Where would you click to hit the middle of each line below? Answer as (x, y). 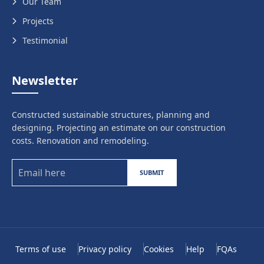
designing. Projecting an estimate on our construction (119, 128)
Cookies (159, 249)
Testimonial (45, 40)
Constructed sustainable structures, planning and (111, 115)
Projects (38, 21)
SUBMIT (151, 172)
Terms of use (41, 249)
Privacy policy (105, 249)
